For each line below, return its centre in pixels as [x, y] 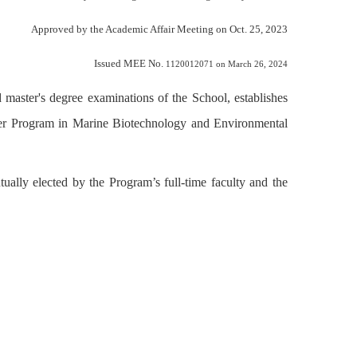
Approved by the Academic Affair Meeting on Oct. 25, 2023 [159, 29]
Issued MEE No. [129, 63]
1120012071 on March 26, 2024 [226, 64]
